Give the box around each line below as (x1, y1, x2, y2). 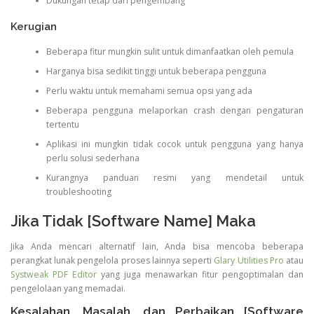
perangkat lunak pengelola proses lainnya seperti (11, 254, 214, 266)
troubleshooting (46, 186, 111, 198)
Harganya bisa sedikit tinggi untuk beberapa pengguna (46, 65, 266, 78)
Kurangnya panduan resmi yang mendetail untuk (46, 172, 303, 184)
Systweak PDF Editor (11, 268, 97, 280)
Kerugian (11, 20, 57, 32)
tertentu (46, 118, 79, 131)
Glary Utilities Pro (214, 254, 284, 266)
